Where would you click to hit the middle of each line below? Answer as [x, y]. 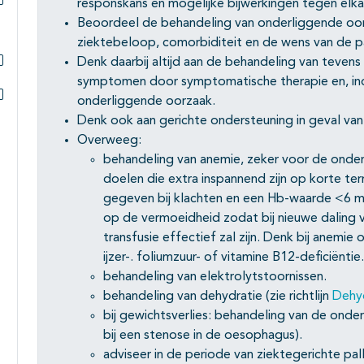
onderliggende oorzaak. [146, 101]
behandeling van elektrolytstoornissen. [215, 277]
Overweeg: [109, 140]
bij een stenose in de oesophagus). [203, 335]
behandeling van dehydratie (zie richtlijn [218, 296]
